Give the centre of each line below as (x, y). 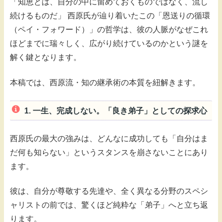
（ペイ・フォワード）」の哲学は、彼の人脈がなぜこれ (109, 30)
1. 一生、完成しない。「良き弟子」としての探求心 (115, 111)
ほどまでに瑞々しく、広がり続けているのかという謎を (109, 44)
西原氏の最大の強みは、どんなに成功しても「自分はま (109, 138)
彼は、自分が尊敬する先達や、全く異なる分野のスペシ (109, 191)
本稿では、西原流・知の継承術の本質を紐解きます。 (105, 82)
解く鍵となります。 (46, 57)
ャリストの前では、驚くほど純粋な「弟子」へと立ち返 (109, 205)
